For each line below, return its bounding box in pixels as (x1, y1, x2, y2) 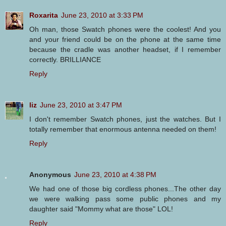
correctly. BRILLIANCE (29, 55, 101, 64)
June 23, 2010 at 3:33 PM (61, 11, 143, 20)
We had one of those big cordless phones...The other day (29, 185, 221, 193)
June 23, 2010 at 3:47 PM (40, 101, 122, 109)
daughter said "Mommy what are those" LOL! (29, 205, 173, 213)
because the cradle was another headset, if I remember (29, 45, 221, 54)
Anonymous (29, 171, 71, 179)
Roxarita (29, 11, 58, 20)
